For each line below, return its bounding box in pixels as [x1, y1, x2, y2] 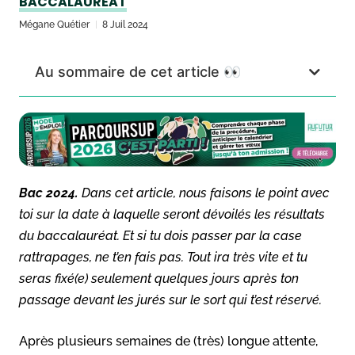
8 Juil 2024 [102, 19, 148, 30]
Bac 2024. [19, 185, 78, 200]
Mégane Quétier [19, 19, 90, 30]
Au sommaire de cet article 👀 [35, 63, 241, 80]
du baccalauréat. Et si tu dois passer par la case [19, 227, 302, 243]
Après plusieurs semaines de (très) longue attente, [19, 333, 318, 349]
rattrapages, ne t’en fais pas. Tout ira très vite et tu [19, 249, 307, 265]
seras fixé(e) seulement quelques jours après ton [19, 270, 299, 286]
